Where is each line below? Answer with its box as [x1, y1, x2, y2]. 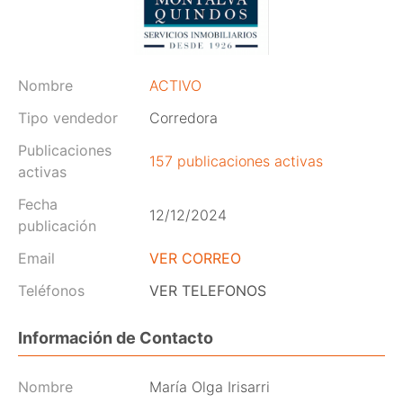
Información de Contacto [18, 328, 213, 348]
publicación [18, 216, 96, 235]
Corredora [149, 108, 218, 127]
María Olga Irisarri [149, 377, 270, 396]
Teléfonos [18, 281, 85, 300]
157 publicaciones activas [149, 151, 323, 170]
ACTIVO [149, 76, 201, 94]
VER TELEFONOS [149, 281, 266, 300]
